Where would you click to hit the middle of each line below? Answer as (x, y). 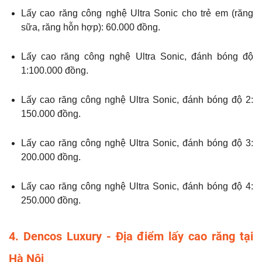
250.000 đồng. (51, 201)
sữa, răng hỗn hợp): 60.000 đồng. (91, 27)
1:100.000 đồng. (55, 71)
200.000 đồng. (51, 157)
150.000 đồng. (51, 114)
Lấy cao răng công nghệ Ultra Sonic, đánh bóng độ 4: (137, 187)
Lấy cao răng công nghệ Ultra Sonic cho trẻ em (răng (137, 13)
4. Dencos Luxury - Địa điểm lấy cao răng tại (131, 237)
